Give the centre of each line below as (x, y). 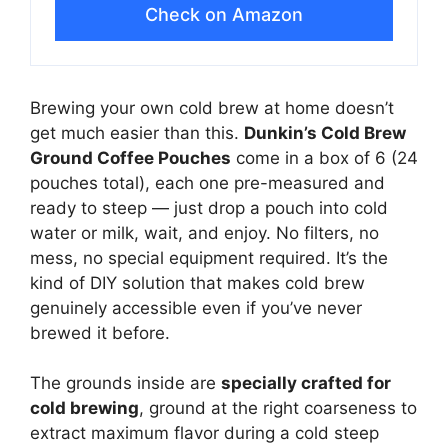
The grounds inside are (125, 383)
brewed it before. (100, 332)
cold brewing (84, 408)
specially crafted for (306, 383)
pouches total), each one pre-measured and (207, 182)
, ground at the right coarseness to (278, 408)
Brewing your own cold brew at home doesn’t (212, 107)
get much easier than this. (137, 132)
